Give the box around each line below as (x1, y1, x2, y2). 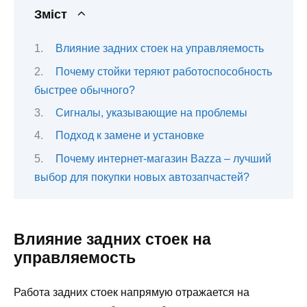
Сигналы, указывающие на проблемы (55, 106, 247, 119)
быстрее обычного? (34, 84, 135, 96)
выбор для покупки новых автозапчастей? (34, 171, 249, 183)
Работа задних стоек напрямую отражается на (14, 286, 249, 298)
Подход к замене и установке (55, 130, 204, 142)
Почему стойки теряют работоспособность (55, 65, 272, 77)
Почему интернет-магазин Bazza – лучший (55, 152, 271, 164)
